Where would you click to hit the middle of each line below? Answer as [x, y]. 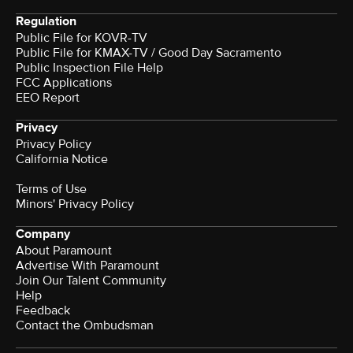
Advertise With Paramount [87, 266]
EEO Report [48, 98]
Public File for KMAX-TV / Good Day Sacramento [149, 53]
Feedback [43, 311]
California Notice [62, 160]
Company [43, 234]
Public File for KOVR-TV [82, 38]
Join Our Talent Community [91, 281]
